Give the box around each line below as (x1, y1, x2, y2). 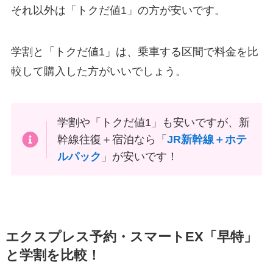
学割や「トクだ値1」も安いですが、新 (57, 116, 250, 129)
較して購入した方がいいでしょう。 (10, 65, 186, 77)
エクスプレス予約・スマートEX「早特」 (5, 230, 257, 245)
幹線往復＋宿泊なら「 (57, 133, 168, 146)
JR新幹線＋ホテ (167, 133, 247, 146)
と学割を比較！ (5, 248, 101, 263)
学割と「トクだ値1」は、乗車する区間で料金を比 (10, 45, 258, 58)
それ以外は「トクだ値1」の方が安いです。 (10, 4, 225, 16)
